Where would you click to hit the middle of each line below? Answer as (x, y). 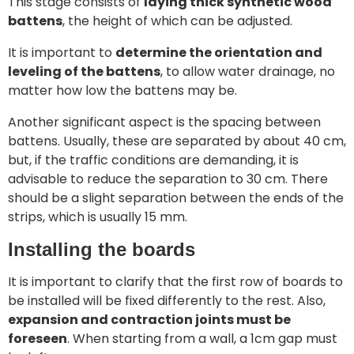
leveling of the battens (84, 72)
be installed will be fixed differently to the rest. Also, (167, 301)
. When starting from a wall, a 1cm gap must (202, 339)
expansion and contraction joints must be (149, 320)
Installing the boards (102, 249)
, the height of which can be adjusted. (177, 21)
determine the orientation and (219, 53)
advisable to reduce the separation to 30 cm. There (168, 179)
